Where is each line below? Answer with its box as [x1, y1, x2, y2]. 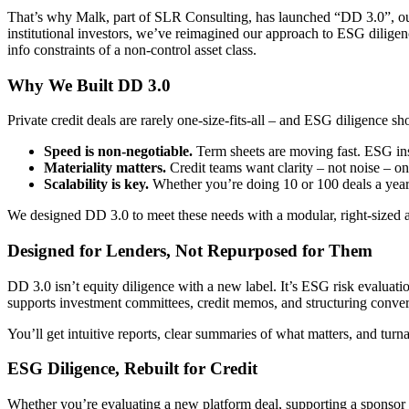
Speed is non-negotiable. [44, 143, 196, 160]
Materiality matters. [44, 160, 166, 176]
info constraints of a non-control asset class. [7, 41, 257, 58]
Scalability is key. [44, 176, 149, 193]
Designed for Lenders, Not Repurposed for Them [7, 241, 372, 261]
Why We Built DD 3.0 [7, 75, 171, 95]
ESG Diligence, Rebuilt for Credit [7, 359, 257, 379]
